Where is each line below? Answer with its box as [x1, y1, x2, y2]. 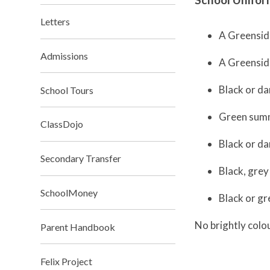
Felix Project [40, 255, 93, 267]
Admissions [40, 49, 89, 61]
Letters [40, 16, 71, 28]
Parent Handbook [40, 221, 116, 233]
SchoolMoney [40, 187, 98, 199]
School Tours [40, 84, 94, 96]
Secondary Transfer [40, 152, 122, 165]
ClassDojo [40, 118, 84, 130]
